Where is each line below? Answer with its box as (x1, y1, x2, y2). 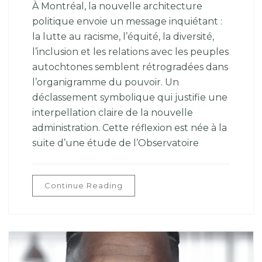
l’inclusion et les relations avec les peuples (32, 46, 229, 57)
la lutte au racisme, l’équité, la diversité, (32, 31, 214, 42)
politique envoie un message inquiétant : (32, 16, 222, 27)
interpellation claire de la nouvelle (32, 107, 193, 118)
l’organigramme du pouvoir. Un (32, 77, 179, 88)
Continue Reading (44, 181, 123, 190)
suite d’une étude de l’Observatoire (32, 137, 199, 149)
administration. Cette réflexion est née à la (32, 122, 227, 133)
